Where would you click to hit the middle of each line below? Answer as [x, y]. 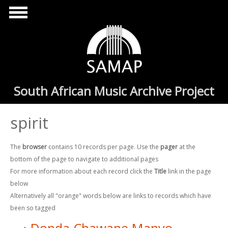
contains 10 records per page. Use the [104, 147]
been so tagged [33, 208]
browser [35, 147]
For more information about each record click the [82, 172]
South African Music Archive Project [114, 91]
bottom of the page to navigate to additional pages [84, 159]
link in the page [189, 172]
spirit [29, 123]
